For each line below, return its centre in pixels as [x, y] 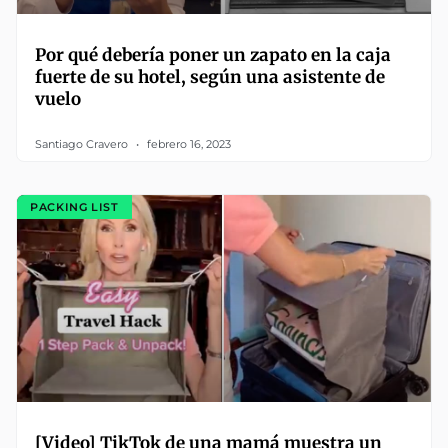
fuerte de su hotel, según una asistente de [210, 77]
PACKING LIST [74, 206]
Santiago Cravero [83, 144]
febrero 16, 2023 [187, 144]
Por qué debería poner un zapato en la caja [213, 55]
